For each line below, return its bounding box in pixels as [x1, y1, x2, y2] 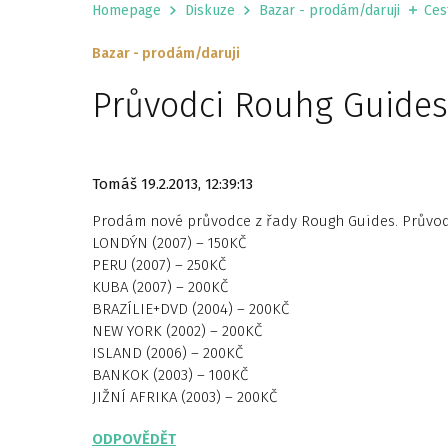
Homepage [92, 2, 161, 19]
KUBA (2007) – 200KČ [92, 278, 228, 296]
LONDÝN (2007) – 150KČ [92, 234, 246, 252]
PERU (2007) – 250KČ [92, 256, 226, 274]
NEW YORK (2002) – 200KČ [92, 322, 262, 340]
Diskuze [185, 2, 235, 19]
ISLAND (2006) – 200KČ [92, 344, 243, 362]
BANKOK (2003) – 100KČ [92, 366, 248, 384]
